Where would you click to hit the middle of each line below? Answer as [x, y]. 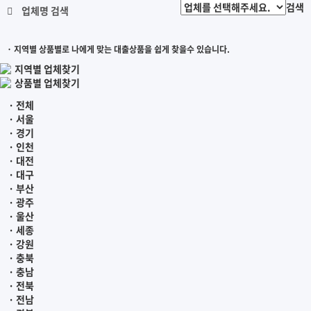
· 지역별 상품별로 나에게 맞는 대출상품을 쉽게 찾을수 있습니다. [118, 49]
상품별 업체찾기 [47, 82]
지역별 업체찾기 [47, 68]
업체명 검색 [44, 10]
